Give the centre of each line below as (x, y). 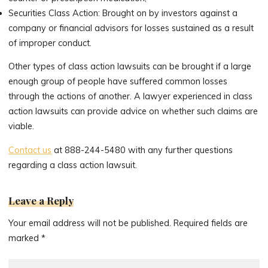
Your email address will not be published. (90, 223)
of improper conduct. (50, 43)
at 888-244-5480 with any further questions (142, 150)
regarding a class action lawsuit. (73, 165)
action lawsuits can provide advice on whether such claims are (133, 112)
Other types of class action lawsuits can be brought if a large (130, 67)
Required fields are (211, 223)
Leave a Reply (41, 200)
